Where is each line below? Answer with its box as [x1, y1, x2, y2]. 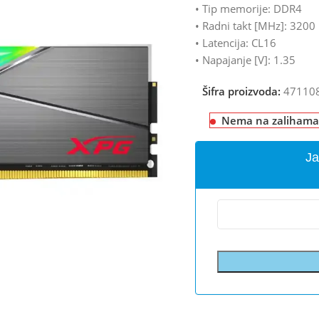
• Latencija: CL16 [195, 36, 276, 50]
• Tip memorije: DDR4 [195, 1, 302, 16]
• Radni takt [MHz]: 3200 [195, 19, 315, 33]
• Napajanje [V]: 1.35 [195, 53, 296, 67]
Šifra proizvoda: [202, 84, 283, 98]
